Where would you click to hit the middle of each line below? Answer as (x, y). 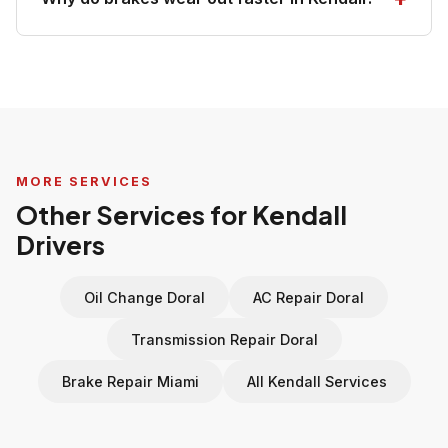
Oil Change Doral (144, 297)
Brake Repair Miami (130, 381)
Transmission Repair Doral (224, 339)
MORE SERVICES (84, 181)
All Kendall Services (316, 381)
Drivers (60, 244)
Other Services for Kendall (181, 214)
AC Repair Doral (308, 297)
